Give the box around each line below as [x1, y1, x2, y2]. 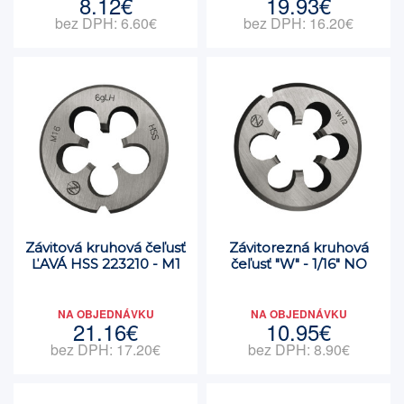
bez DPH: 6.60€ [54, 13, 157, 33]
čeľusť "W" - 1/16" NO [230, 255, 367, 272]
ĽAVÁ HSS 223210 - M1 [31, 255, 180, 272]
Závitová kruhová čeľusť [25, 239, 186, 256]
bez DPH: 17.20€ [50, 339, 161, 360]
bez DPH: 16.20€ [243, 13, 353, 33]
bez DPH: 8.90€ [247, 339, 350, 360]
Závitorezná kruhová [228, 239, 369, 256]
